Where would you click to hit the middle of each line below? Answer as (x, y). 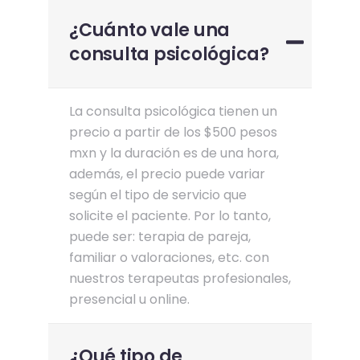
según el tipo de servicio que (158, 194)
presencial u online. (129, 299)
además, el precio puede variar (167, 174)
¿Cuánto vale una (149, 30)
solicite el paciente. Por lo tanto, (170, 215)
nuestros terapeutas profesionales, (180, 278)
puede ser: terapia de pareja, (160, 236)
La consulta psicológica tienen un (173, 111)
